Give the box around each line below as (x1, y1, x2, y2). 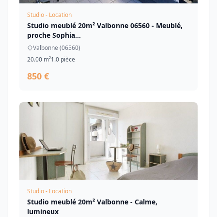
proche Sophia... (27, 31, 81, 40)
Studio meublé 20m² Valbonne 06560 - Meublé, (27, 21, 183, 30)
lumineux (27, 207, 59, 216)
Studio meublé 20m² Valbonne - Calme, (27, 197, 157, 206)
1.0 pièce (51, 55, 75, 63)
